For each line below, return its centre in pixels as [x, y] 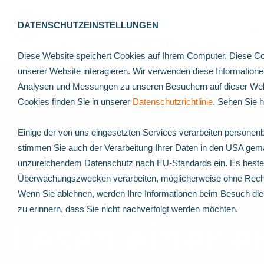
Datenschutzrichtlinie [173, 102]
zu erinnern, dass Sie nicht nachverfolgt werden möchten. [128, 209]
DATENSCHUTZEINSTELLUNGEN [88, 25]
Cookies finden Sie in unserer [75, 102]
